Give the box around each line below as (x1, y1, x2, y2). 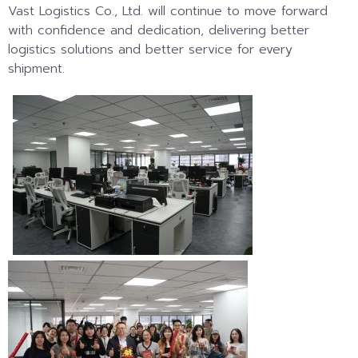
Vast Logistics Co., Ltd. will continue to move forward (8, 2, 328, 22)
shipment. (8, 59, 65, 79)
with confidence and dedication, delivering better (8, 21, 309, 41)
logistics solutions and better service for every (8, 40, 292, 60)
